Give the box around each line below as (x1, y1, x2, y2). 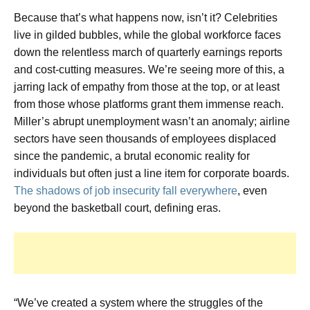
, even (237, 185, 267, 197)
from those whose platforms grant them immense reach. (14, 98, 284, 111)
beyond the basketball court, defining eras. (14, 202, 221, 215)
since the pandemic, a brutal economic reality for (14, 150, 250, 163)
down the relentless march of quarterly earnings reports (14, 46, 282, 59)
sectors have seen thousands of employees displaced (14, 133, 276, 145)
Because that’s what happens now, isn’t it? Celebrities (14, 12, 277, 24)
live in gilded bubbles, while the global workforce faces (14, 29, 281, 42)
